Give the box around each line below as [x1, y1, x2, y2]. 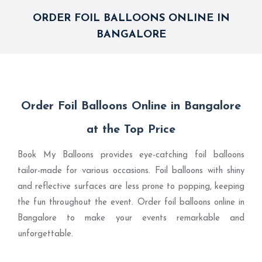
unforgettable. [18, 230, 73, 239]
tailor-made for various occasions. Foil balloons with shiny [18, 167, 244, 175]
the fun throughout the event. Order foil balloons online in [18, 198, 244, 207]
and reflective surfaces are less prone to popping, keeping [18, 182, 244, 191]
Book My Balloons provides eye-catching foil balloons [18, 151, 244, 160]
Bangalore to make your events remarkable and [18, 214, 244, 223]
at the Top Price [87, 124, 175, 136]
